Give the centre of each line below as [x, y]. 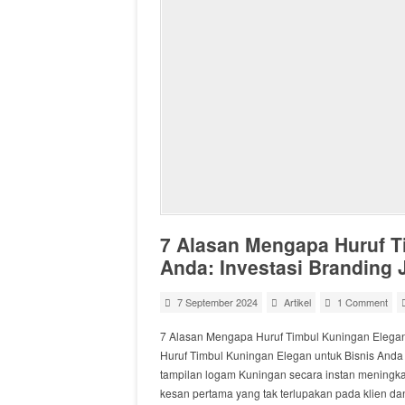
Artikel [297, 302]
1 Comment [363, 302]
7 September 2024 [217, 302]
